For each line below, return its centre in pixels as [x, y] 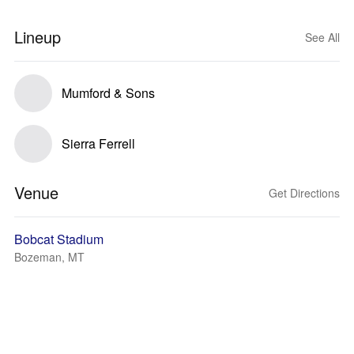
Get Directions [304, 193]
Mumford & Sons [108, 93]
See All [322, 37]
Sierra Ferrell [98, 143]
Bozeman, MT [49, 257]
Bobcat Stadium [59, 239]
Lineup [38, 37]
